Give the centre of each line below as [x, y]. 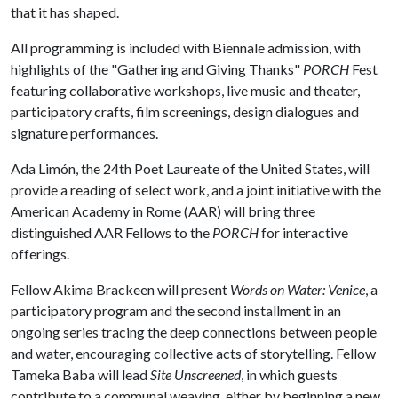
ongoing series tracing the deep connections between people [194, 332]
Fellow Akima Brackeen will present [120, 289]
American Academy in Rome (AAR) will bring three [163, 211]
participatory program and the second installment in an [176, 310]
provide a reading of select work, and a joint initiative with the [196, 190]
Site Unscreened [195, 374]
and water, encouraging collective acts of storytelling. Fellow [193, 353]
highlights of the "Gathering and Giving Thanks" [157, 69]
